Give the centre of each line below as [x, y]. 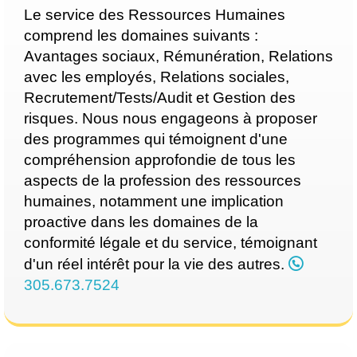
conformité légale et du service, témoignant [171, 243]
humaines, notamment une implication [154, 201]
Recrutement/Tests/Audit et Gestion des [160, 98]
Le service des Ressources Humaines [155, 15]
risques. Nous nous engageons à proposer [171, 118]
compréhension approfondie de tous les [160, 160]
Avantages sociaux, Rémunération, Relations [178, 56]
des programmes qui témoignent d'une [156, 139]
